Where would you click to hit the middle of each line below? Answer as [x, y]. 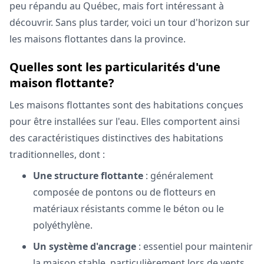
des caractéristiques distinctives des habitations [116, 138]
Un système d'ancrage [85, 246]
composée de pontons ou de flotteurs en [124, 192]
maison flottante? [62, 83]
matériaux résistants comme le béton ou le [128, 209]
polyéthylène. [63, 225]
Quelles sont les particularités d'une [115, 67]
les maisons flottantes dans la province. [98, 39]
